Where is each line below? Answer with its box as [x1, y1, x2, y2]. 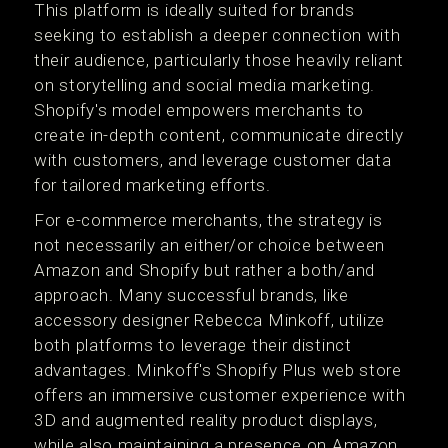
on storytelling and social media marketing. [34, 75, 376, 95]
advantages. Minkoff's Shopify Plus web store [34, 360, 402, 380]
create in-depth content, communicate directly [34, 125, 404, 145]
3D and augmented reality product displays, [34, 410, 378, 430]
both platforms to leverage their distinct [34, 335, 352, 355]
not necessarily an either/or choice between [34, 235, 386, 255]
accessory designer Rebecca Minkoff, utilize [34, 310, 386, 330]
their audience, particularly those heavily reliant [34, 50, 405, 70]
